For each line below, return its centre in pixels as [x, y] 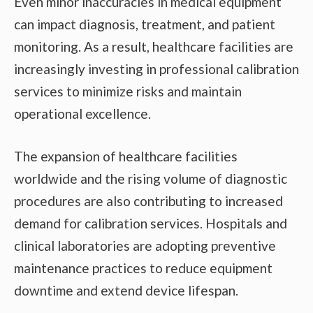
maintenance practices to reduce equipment [143, 268]
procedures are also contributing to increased [148, 201]
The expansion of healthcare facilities [126, 156]
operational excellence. [82, 114]
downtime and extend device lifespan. [126, 290]
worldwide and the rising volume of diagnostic [151, 178]
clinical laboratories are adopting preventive [145, 245]
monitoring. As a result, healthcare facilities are [154, 47]
